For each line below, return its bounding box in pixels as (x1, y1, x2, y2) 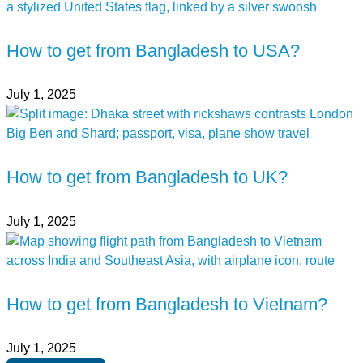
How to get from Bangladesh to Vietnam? (6, 293, 327, 314)
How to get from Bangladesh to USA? (6, 40, 300, 61)
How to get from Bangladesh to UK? (6, 167, 288, 188)
